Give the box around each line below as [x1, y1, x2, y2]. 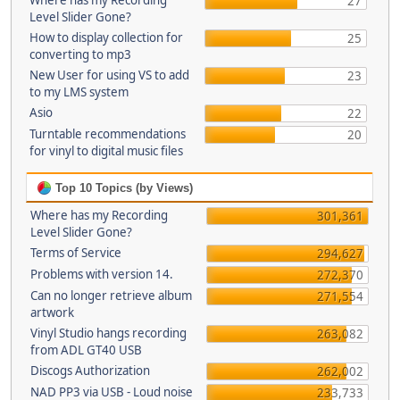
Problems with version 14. [30, 266, 173, 282]
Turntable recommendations [29, 126, 186, 142]
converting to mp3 [29, 46, 131, 62]
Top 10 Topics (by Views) [52, 181, 193, 195]
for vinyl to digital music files [29, 143, 183, 159]
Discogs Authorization [30, 362, 150, 379]
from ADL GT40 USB [30, 342, 142, 358]
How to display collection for [29, 29, 183, 46]
